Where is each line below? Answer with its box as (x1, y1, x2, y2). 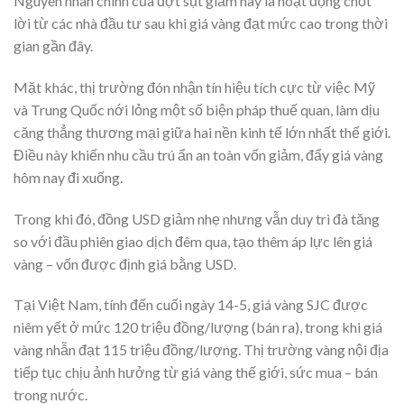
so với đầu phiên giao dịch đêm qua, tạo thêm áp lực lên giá (14, 232, 372, 250)
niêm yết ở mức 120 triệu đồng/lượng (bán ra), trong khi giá (14, 318, 382, 336)
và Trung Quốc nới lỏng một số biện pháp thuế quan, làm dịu (14, 100, 380, 118)
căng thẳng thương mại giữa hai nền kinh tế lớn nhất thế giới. (14, 123, 390, 141)
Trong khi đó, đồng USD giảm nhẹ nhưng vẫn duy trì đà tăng (14, 209, 380, 227)
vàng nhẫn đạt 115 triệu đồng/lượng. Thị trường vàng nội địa (14, 341, 389, 359)
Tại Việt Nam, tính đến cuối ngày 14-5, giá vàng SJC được (14, 296, 368, 314)
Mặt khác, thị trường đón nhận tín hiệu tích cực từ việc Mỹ (14, 78, 375, 96)
